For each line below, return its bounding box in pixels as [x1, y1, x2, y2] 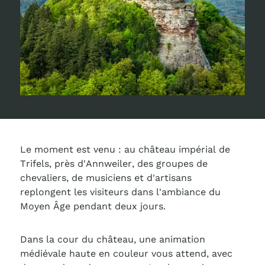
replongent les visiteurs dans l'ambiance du [20, 186, 221, 198]
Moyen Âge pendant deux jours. [20, 201, 169, 212]
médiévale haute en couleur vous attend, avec [20, 248, 232, 259]
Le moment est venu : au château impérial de [20, 144, 230, 155]
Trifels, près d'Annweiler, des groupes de [20, 158, 208, 169]
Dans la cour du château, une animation [20, 234, 205, 245]
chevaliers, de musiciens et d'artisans [20, 172, 192, 183]
